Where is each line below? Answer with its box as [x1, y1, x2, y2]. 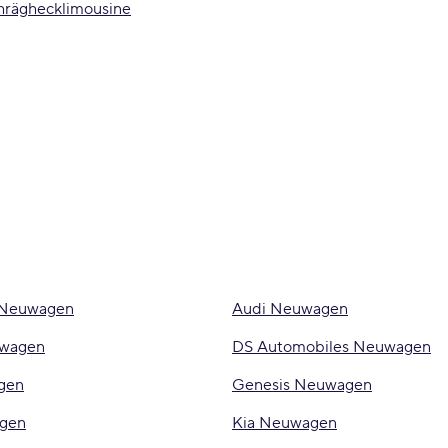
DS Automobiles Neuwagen [232, 337, 431, 357]
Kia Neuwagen [232, 413, 337, 433]
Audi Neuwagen [232, 299, 348, 319]
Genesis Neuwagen [232, 375, 372, 395]
